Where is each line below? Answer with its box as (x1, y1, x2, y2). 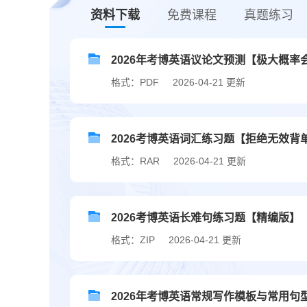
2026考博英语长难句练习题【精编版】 (111, 212, 300, 224)
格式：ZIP (111, 234, 155, 246)
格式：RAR (111, 156, 160, 167)
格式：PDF (111, 77, 159, 88)
